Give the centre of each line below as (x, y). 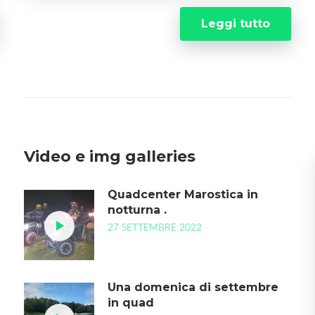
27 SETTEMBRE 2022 (154, 228)
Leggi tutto (235, 24)
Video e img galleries (109, 156)
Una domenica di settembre (193, 287)
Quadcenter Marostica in (182, 194)
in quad (130, 303)
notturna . (137, 210)
